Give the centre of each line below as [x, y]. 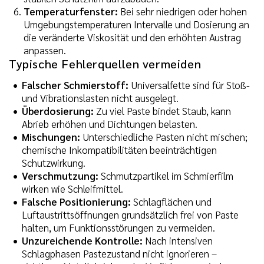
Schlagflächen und [171, 202]
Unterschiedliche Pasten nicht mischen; [164, 137]
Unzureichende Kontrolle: [82, 241]
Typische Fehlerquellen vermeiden [105, 64]
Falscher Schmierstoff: [75, 85]
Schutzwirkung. [54, 163]
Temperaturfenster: [71, 11]
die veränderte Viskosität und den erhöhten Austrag [132, 37]
